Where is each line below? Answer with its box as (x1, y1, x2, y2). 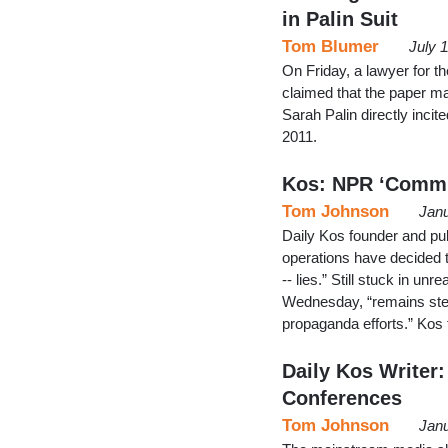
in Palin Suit (282, 7, 398, 30)
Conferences (282, 386, 402, 409)
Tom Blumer (282, 36, 379, 56)
